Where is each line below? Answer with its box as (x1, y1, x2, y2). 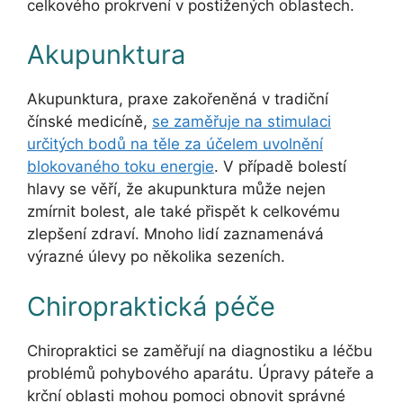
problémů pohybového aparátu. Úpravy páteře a (27, 363, 374, 382)
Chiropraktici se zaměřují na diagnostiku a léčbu (27, 341, 372, 360)
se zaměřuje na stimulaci (152, 112, 331, 131)
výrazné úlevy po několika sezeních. (27, 247, 285, 266)
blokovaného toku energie (27, 157, 214, 176)
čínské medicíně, (27, 112, 152, 131)
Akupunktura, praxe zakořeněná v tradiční (27, 90, 328, 109)
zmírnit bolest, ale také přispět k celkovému (27, 202, 340, 221)
